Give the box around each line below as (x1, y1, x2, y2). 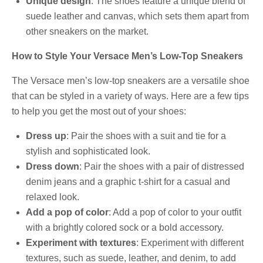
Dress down (26, 161, 79, 171)
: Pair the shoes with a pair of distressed (79, 161, 244, 171)
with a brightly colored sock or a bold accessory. (26, 222, 224, 232)
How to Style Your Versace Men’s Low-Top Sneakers (12, 50, 243, 61)
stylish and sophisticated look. (26, 146, 150, 156)
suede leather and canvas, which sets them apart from (26, 11, 249, 21)
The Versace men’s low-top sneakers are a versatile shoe (12, 75, 249, 86)
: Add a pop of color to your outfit (109, 207, 241, 217)
